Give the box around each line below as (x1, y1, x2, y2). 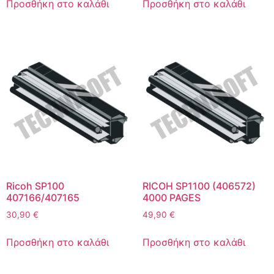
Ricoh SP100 (6, 180, 64, 193)
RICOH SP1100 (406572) (142, 180, 256, 193)
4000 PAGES (142, 191, 201, 204)
